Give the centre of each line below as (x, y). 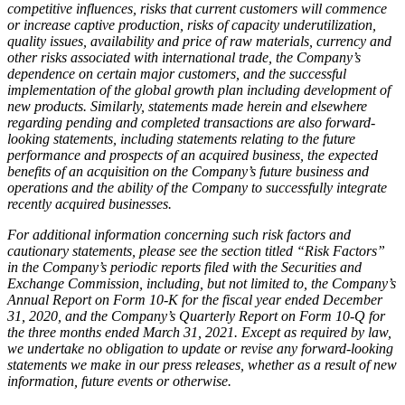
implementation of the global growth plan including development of (199, 89)
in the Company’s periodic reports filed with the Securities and (184, 267)
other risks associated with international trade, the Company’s (184, 57)
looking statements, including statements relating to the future (181, 138)
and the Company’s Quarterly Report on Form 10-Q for (223, 316)
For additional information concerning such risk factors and (179, 234)
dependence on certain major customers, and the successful (177, 73)
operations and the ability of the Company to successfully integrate (197, 187)
